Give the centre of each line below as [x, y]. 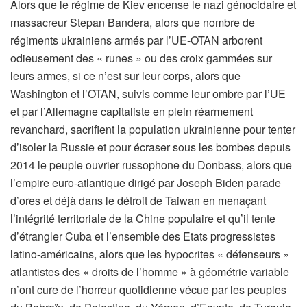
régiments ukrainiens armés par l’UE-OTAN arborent [136, 40]
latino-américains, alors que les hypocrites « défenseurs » [150, 254]
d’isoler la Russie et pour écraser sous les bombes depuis [150, 147]
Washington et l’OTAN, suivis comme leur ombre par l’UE [148, 93]
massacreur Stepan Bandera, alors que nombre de [133, 22]
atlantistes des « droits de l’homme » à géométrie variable [150, 271]
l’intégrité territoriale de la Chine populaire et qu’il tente [143, 218]
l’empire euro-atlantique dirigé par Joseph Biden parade [146, 182]
